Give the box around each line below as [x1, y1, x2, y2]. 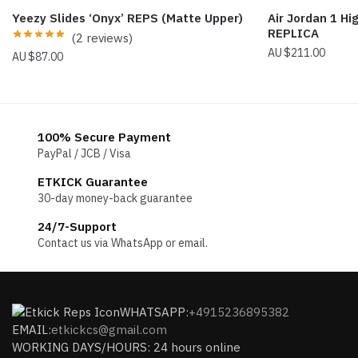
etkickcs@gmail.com [51, 322, 167, 338]
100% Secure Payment [38, 129, 171, 145]
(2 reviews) [71, 30, 133, 46]
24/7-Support [38, 218, 117, 234]
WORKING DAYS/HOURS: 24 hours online [12, 340, 241, 356]
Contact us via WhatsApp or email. [38, 235, 208, 250]
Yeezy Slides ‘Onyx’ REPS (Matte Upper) [12, 10, 243, 26]
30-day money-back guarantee [38, 190, 193, 205]
